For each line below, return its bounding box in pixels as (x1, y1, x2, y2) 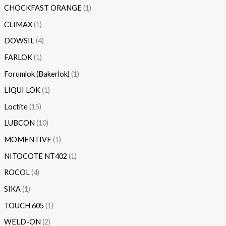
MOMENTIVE (4, 135, 51, 144)
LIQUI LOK (4, 86, 40, 95)
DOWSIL (4, 36, 34, 45)
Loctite (4, 102, 28, 111)
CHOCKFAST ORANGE (4, 3, 82, 12)
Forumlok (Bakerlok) (4, 69, 70, 78)
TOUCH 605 (4, 201, 44, 210)
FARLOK (4, 52, 32, 62)
